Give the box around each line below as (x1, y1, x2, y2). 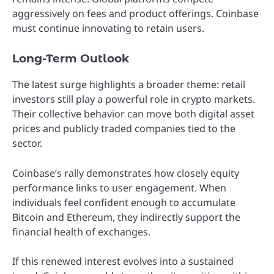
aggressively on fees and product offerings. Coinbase (12, 7, 259, 21)
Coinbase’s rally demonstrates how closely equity (12, 166, 239, 180)
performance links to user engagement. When (12, 180, 226, 194)
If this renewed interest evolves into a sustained (12, 254, 234, 268)
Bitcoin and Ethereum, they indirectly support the (12, 210, 240, 224)
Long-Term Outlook (12, 51, 129, 66)
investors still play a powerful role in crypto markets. (12, 92, 255, 106)
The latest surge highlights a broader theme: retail (12, 78, 245, 92)
